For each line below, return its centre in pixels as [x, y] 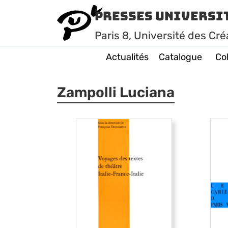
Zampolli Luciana [116, 92]
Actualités [127, 57]
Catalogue [180, 57]
